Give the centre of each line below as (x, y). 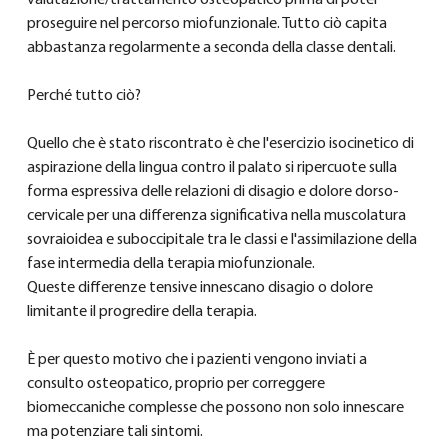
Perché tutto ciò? (83, 96)
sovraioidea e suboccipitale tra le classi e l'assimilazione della (223, 240)
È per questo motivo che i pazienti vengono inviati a (198, 360)
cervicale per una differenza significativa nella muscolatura (217, 216)
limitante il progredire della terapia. (141, 312)
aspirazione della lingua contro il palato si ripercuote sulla (213, 168)
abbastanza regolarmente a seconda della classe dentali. (211, 48)
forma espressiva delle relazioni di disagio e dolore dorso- (212, 192)
